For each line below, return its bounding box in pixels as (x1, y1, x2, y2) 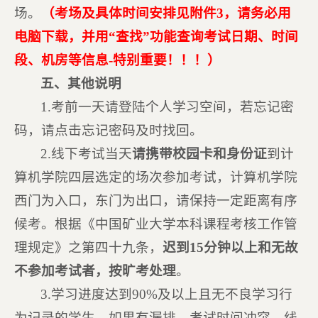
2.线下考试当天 (40, 146, 133, 161)
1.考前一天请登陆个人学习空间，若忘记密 (40, 99, 295, 114)
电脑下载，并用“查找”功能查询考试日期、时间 (13, 29, 298, 44)
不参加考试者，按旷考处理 (13, 263, 176, 278)
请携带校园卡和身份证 (132, 146, 268, 161)
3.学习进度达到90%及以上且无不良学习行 (40, 287, 293, 302)
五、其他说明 (40, 76, 122, 91)
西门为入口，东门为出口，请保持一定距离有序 (13, 193, 297, 208)
